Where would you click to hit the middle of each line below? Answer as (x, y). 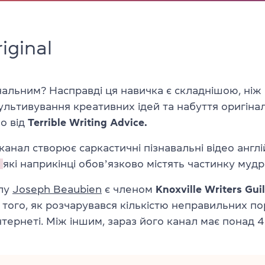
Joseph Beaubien (57, 189)
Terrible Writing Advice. (86, 122)
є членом (129, 189)
